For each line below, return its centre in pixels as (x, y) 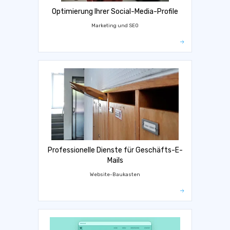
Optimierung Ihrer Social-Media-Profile (115, 12)
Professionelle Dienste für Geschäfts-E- (115, 150)
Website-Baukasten (115, 175)
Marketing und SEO (115, 26)
